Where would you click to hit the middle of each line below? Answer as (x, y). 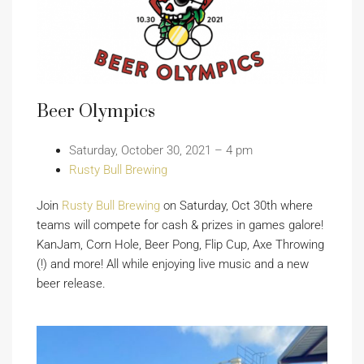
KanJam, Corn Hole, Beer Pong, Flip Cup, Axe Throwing (180, 244)
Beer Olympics (96, 111)
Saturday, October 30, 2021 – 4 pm (161, 150)
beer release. (71, 283)
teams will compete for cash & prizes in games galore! (180, 225)
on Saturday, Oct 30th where (236, 205)
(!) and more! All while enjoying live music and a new (173, 264)
